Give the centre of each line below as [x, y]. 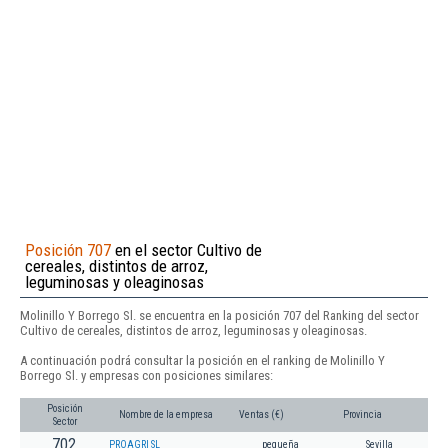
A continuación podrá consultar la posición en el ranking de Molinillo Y [202, 360]
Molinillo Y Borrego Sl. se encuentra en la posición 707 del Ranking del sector [219, 315]
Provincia [362, 415]
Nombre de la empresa [166, 415]
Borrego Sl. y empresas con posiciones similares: [146, 375]
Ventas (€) [261, 415]
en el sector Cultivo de [186, 249]
